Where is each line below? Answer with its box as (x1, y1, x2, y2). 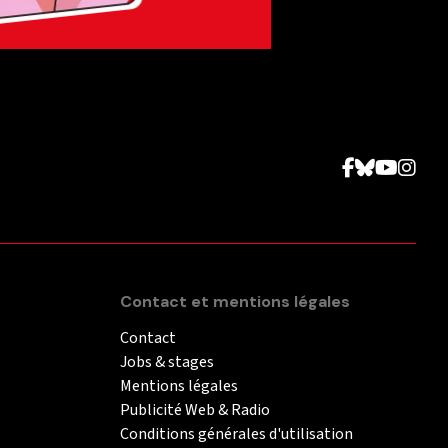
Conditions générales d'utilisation (120, 422, 353, 445)
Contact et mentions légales (120, 290, 350, 312)
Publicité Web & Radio (120, 398, 270, 421)
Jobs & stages (120, 350, 214, 373)
